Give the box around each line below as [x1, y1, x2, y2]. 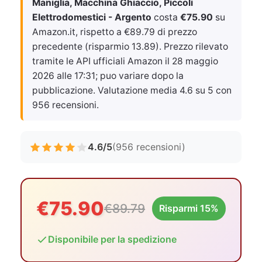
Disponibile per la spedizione [48, 233, 177, 245]
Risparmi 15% [159, 202, 219, 214]
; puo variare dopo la [95, 70, 184, 81]
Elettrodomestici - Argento [32, 12, 151, 23]
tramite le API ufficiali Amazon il [32, 56, 172, 67]
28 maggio [172, 56, 218, 67]
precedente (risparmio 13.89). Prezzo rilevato [32, 41, 228, 52]
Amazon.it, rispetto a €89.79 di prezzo [32, 26, 197, 37]
